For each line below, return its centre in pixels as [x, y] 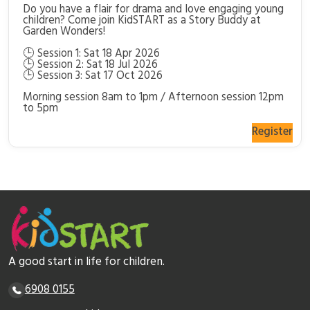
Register [272, 133]
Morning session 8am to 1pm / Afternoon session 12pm [153, 99]
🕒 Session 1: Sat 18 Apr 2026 [91, 54]
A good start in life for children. [87, 263]
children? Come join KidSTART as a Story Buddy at [142, 22]
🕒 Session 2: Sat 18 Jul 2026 [90, 65]
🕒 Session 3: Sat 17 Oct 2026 [92, 76]
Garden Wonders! [64, 33]
